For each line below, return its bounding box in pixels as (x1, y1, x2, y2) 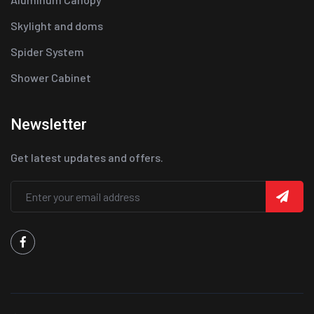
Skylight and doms (11, 18, 103, 32)
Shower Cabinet (11, 70, 91, 84)
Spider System (11, 44, 84, 58)
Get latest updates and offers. (11, 150, 163, 164)
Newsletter (11, 115, 87, 133)
